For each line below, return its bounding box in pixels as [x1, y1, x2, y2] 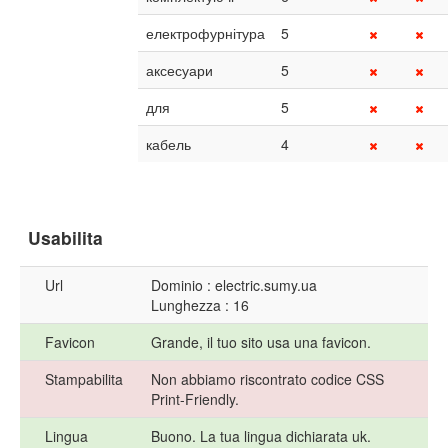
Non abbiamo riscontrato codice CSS [151, 369, 384, 390]
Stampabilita [45, 369, 123, 390]
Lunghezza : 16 [151, 295, 249, 316]
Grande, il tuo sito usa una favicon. [151, 332, 371, 353]
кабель [146, 134, 191, 155]
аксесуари [146, 60, 213, 81]
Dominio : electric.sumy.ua [151, 275, 317, 296]
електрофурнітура [146, 23, 265, 44]
